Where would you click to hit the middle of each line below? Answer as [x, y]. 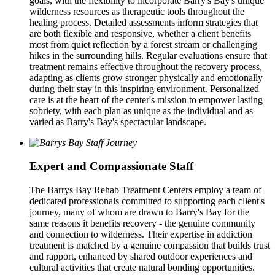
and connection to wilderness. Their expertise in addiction [141, 234]
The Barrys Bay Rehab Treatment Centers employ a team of [145, 190]
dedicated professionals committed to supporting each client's [147, 201]
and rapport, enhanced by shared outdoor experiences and [141, 256]
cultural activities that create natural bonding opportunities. [142, 267]
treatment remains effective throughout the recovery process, [146, 66]
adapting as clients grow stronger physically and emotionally [146, 77]
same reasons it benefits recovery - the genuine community [142, 223]
